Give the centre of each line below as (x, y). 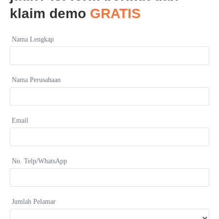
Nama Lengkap (33, 39)
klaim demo (50, 13)
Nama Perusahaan (36, 80)
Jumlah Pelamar (34, 201)
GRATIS (115, 13)
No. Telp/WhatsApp (39, 161)
